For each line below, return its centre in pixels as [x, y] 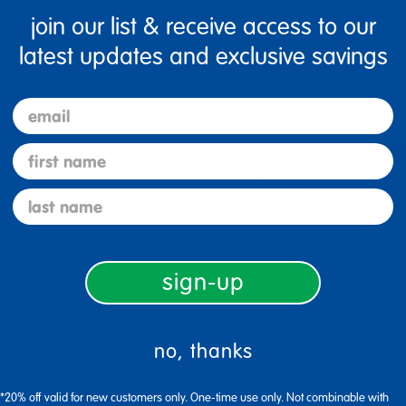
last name [49, 198]
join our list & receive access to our [203, 27]
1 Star [264, 270]
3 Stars [267, 210]
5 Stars [267, 150]
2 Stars [267, 240]
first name [51, 153]
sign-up [203, 282]
